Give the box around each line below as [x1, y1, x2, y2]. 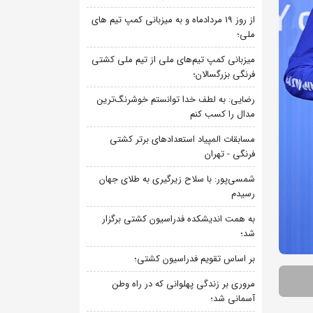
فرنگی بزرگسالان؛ [193, 67, 255, 82]
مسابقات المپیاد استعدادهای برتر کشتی [110, 132, 255, 147]
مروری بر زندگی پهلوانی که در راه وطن [112, 277, 255, 291]
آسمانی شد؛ [210, 291, 255, 306]
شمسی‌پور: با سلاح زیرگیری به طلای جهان [99, 172, 255, 187]
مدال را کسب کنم [190, 107, 255, 122]
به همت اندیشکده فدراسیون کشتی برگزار [102, 212, 255, 226]
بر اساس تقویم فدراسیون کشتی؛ [134, 252, 255, 266]
